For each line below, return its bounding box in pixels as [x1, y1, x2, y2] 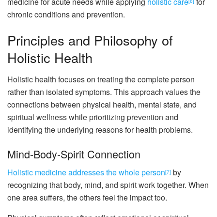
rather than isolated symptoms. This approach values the [7, 86, 201, 98]
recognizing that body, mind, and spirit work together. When [7, 179, 209, 191]
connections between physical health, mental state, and [7, 99, 197, 110]
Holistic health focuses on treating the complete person [7, 74, 195, 85]
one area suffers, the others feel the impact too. [7, 192, 167, 203]
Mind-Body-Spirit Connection [7, 146, 140, 161]
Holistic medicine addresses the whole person [7, 167, 165, 178]
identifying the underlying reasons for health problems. [7, 124, 193, 136]
